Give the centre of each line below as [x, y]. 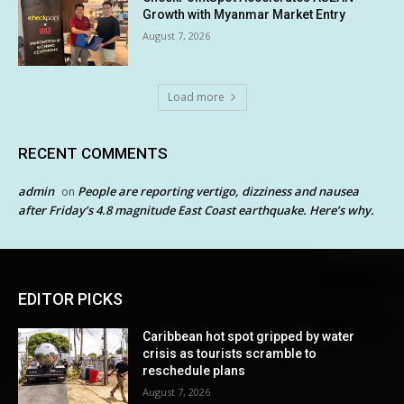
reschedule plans [194, 371]
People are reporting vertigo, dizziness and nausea [218, 192]
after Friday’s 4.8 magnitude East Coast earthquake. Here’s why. [196, 211]
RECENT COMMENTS [93, 154]
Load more [196, 97]
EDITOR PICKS [70, 299]
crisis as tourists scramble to [230, 354]
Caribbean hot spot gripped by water [249, 337]
